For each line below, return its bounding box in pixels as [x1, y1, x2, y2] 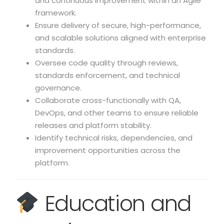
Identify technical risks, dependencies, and [35, 132, 192, 143]
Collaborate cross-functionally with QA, [35, 95, 181, 105]
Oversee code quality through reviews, [35, 57, 178, 68]
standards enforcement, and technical [35, 70, 180, 80]
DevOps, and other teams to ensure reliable [35, 107, 198, 118]
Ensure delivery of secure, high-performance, [35, 20, 201, 30]
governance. [35, 82, 81, 93]
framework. [35, 7, 76, 18]
